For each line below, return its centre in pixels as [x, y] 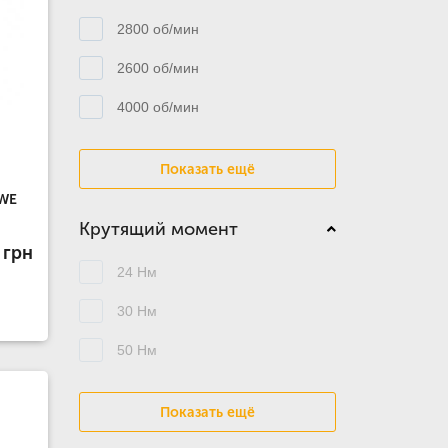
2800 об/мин [157, 28]
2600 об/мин [157, 67]
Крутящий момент [158, 229]
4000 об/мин [157, 106]
